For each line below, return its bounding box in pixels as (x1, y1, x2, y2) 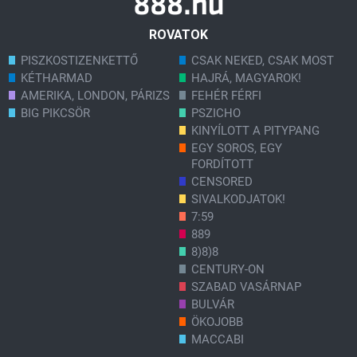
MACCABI (191, 332, 244, 347)
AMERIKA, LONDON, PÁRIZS (21, 88, 170, 104)
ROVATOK (149, 27, 208, 43)
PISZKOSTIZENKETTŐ (21, 53, 138, 69)
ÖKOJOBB (191, 315, 243, 330)
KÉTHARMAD (21, 71, 92, 86)
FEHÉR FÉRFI (191, 88, 261, 104)
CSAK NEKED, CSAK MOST (191, 53, 334, 69)
